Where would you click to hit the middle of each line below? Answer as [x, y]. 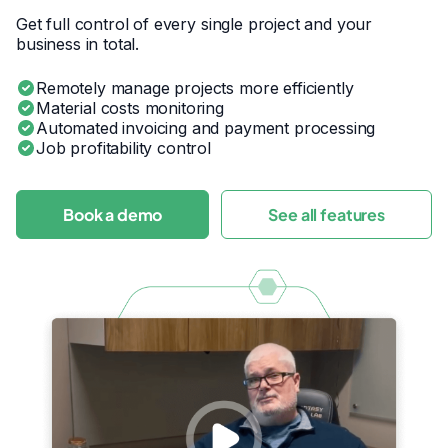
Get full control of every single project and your [194, 23]
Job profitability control [123, 147]
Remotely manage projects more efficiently [195, 87]
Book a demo [113, 214]
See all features [326, 214]
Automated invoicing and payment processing [206, 127]
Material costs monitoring [130, 107]
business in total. [78, 43]
